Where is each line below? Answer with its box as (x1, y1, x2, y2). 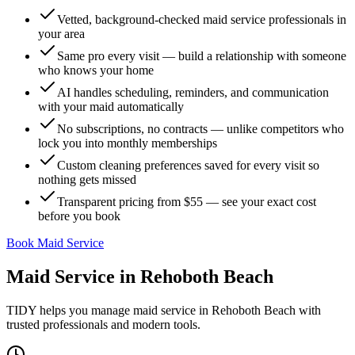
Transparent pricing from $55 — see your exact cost (57, 195, 316, 208)
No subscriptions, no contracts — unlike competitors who (57, 122, 344, 136)
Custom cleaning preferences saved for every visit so (57, 158, 319, 172)
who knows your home (38, 63, 154, 77)
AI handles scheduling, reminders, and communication (57, 86, 329, 99)
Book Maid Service (6, 236, 104, 250)
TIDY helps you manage (6, 303, 133, 317)
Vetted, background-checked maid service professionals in (57, 13, 346, 26)
